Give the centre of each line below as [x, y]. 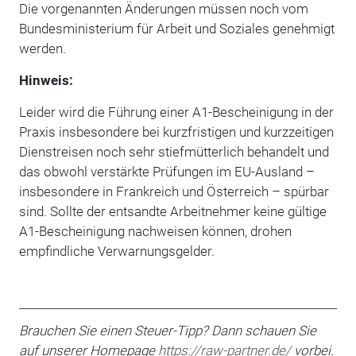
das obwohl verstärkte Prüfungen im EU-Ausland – [166, 171]
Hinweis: [46, 80]
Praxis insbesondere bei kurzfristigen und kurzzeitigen [176, 132]
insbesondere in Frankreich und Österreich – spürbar [174, 191]
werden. [42, 48]
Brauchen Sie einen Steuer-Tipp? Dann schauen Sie [167, 330]
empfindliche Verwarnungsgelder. [116, 251]
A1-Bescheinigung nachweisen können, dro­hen [155, 231]
